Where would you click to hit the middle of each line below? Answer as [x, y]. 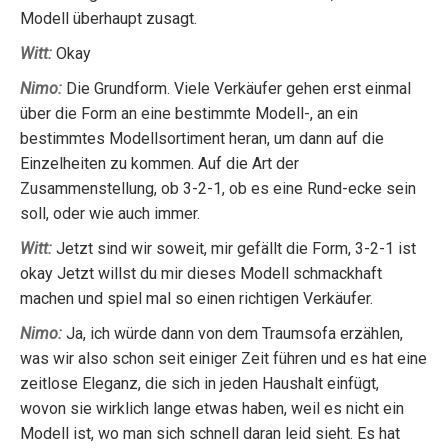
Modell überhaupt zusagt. [108, 18]
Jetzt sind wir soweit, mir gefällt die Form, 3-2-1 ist [234, 248]
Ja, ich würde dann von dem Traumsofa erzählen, [232, 333]
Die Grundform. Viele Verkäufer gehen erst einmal [236, 88]
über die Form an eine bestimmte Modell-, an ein [189, 113]
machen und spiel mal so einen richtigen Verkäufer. [196, 298]
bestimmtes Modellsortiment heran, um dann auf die [202, 138]
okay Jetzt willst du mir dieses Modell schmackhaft [201, 273]
